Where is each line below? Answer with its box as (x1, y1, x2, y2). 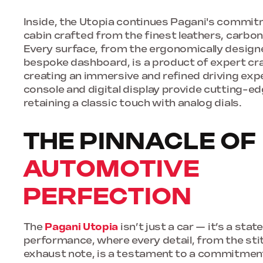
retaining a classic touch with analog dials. (23, 97, 242, 110)
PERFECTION (23, 182, 193, 213)
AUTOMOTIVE (23, 154, 201, 186)
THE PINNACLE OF (23, 127, 257, 158)
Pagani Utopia (45, 221, 119, 234)
